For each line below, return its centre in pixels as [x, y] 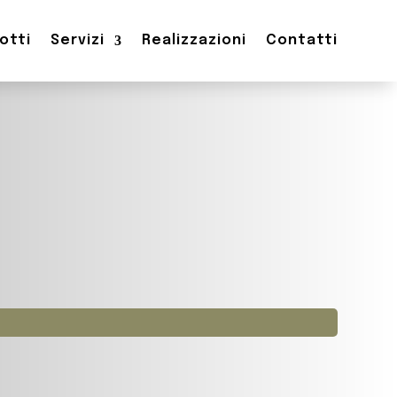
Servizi [77, 40]
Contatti [301, 40]
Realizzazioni [194, 40]
